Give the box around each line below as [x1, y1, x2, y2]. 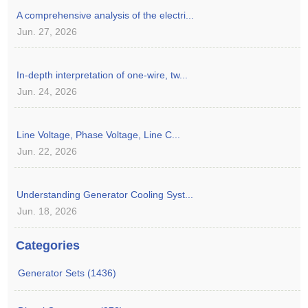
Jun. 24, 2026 [17, 85, 78, 97]
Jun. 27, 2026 [17, 25, 78, 37]
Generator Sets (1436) [18, 267, 117, 278]
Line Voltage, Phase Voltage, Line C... [16, 129, 181, 140]
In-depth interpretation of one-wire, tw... [16, 69, 188, 80]
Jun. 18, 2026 [17, 205, 78, 217]
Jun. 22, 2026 [17, 145, 78, 157]
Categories [16, 238, 80, 252]
